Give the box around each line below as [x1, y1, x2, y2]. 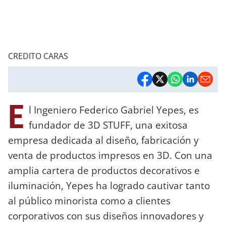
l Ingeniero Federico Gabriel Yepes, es [29, 102, 199, 117]
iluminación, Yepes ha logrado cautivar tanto [8, 178, 210, 192]
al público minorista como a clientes [8, 193, 171, 207]
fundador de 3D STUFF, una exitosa [29, 118, 188, 132]
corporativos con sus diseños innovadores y [8, 208, 204, 222]
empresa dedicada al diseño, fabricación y [8, 133, 199, 147]
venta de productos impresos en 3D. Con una [8, 148, 212, 162]
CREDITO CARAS [8, 50, 68, 62]
